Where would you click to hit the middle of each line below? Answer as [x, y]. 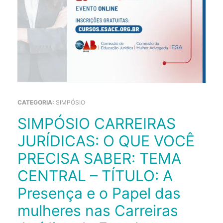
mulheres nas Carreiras [98, 211]
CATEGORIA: [37, 103]
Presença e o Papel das [99, 193]
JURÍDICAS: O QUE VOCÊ [106, 141]
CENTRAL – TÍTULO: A [95, 176]
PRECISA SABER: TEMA [99, 159]
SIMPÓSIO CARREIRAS [22, 124]
